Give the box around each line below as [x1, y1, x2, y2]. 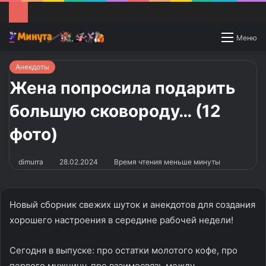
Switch [213, 31, 243, 43]
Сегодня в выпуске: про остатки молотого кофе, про [9, 244, 237, 256]
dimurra [18, 157, 43, 166]
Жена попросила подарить [9, 77, 235, 98]
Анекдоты [15, 62, 49, 71]
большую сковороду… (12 [9, 100, 221, 121]
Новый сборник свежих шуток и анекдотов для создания [9, 198, 255, 210]
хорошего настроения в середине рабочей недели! [9, 214, 233, 226]
